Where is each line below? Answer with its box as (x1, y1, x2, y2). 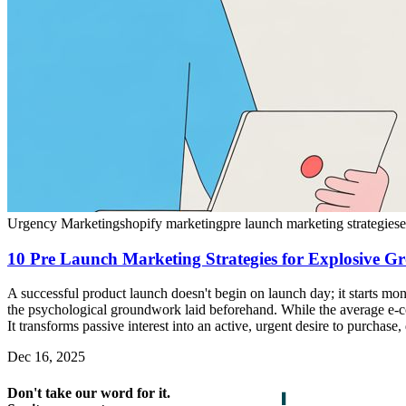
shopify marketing (120, 215, 223, 231)
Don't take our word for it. (7, 384, 170, 401)
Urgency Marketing (7, 215, 120, 231)
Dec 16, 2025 (7, 349, 85, 365)
